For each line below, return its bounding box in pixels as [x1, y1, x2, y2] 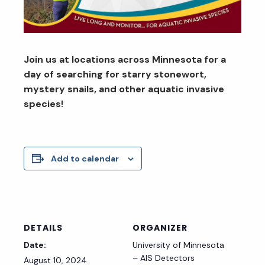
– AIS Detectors [132, 253, 195, 263]
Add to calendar [51, 153, 119, 164]
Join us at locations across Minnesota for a [24, 53, 226, 66]
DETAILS [24, 222, 63, 234]
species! [24, 98, 63, 110]
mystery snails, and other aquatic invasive [24, 83, 224, 95]
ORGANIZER [132, 222, 188, 234]
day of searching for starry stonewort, [24, 68, 206, 80]
